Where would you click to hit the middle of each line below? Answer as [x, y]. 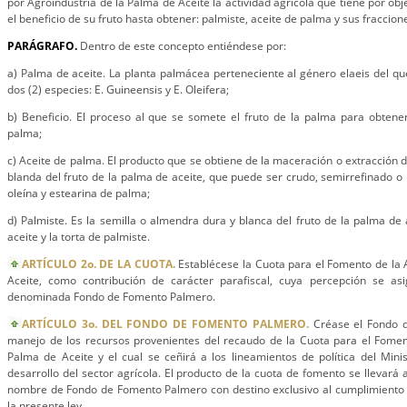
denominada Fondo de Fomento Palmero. [111, 297]
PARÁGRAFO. [44, 46]
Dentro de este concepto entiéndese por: [183, 46]
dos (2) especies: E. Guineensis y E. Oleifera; [118, 89]
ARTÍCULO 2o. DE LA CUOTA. [99, 264]
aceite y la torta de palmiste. [79, 237]
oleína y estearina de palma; [79, 193]
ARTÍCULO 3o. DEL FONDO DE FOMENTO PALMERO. [165, 324]
